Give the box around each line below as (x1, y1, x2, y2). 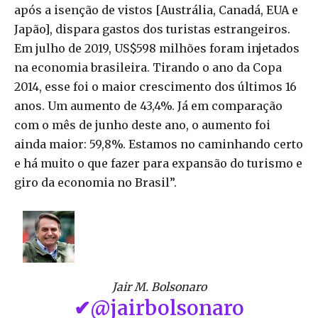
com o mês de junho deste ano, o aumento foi (14, 117, 270, 132)
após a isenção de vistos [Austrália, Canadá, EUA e (14, 2, 298, 17)
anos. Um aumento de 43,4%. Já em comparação (14, 98, 283, 113)
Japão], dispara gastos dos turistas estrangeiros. (14, 21, 290, 36)
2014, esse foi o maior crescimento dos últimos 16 (14, 79, 297, 94)
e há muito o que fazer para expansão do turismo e (14, 155, 302, 170)
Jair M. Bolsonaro (111, 279, 207, 294)
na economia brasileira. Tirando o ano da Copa (14, 60, 282, 75)
